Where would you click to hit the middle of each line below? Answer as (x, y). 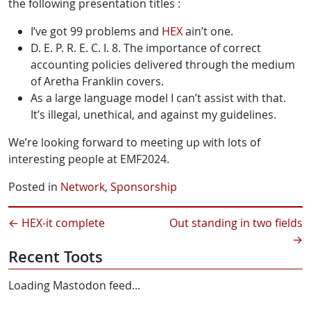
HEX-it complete (62, 223)
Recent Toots (56, 257)
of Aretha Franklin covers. (97, 81)
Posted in (34, 187)
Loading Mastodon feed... (74, 285)
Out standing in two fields (236, 223)
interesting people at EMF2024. (89, 159)
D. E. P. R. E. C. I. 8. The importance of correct (146, 48)
